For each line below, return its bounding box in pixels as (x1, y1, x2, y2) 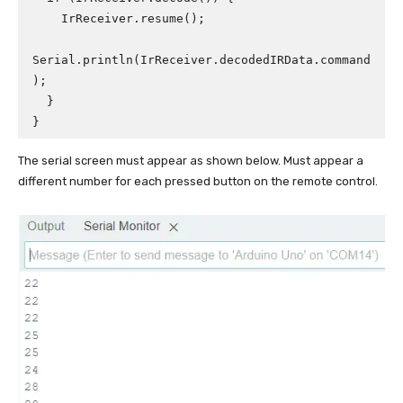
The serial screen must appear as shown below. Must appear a (18, 154, 363, 168)
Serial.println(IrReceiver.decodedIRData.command (32, 53, 371, 67)
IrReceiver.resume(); (32, 12, 61, 26)
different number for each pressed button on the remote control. (18, 175, 378, 189)
